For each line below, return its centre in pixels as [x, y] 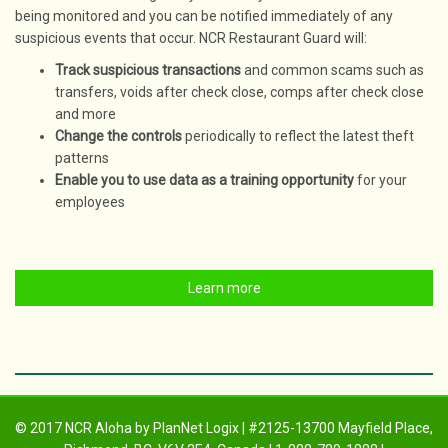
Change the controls [118, 136]
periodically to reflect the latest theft [298, 136]
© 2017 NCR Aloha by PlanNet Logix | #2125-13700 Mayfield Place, [224, 428]
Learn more [224, 288]
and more [85, 114]
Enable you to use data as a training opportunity [204, 180]
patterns [82, 158]
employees [90, 202]
